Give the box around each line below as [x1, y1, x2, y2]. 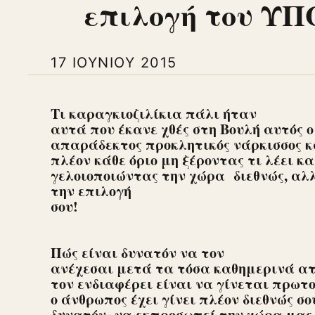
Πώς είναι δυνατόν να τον [51, 243, 224, 264]
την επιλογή [51, 181, 131, 202]
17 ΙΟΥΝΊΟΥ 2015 [51, 54, 177, 72]
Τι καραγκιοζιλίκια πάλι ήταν [51, 103, 257, 124]
